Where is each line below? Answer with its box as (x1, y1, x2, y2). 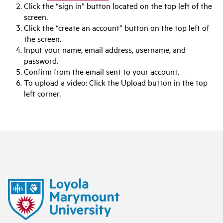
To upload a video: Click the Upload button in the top (24, 77, 208, 88)
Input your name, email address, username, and (24, 44, 186, 55)
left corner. (24, 88, 61, 99)
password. (24, 55, 58, 66)
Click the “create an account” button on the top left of (24, 22, 209, 33)
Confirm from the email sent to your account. (24, 66, 179, 77)
